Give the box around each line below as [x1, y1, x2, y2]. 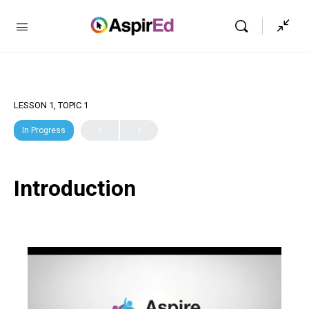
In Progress [22, 126, 66, 135]
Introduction [14, 175, 136, 201]
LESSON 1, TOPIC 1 [14, 100, 88, 110]
